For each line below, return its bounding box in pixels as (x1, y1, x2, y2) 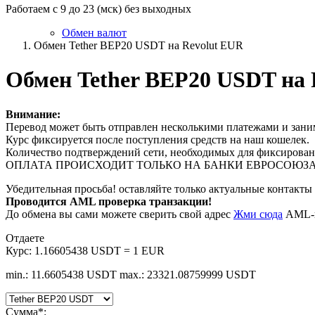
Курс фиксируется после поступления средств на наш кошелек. (6, 133, 309, 146)
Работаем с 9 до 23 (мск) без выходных (6, 3, 191, 15)
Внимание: (6, 108, 60, 120)
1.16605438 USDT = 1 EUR (34, 244, 165, 257)
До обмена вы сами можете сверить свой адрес (6, 207, 233, 220)
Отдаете (6, 231, 44, 244)
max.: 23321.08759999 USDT (120, 268, 256, 281)
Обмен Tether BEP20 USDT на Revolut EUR (34, 39, 243, 51)
